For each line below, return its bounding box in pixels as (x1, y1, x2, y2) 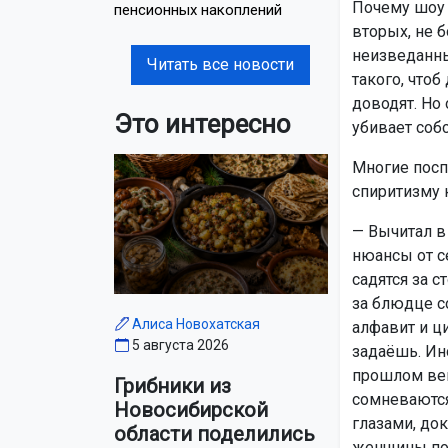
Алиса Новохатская (132, 316, 260, 333)
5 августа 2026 (132, 337, 229, 354)
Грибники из (114, 374, 231, 399)
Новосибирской (114, 398, 268, 423)
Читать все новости (147, 54, 295, 74)
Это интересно (114, 108, 291, 139)
